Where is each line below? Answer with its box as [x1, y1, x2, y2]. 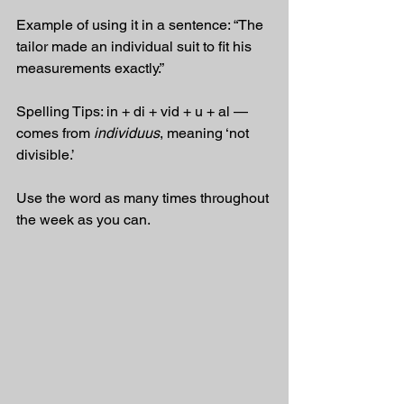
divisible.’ [16, 146, 75, 163]
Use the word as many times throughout [16, 189, 272, 207]
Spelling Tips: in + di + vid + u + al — [16, 103, 252, 120]
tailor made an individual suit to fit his [16, 38, 255, 55]
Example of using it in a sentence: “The [16, 16, 267, 33]
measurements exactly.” [16, 60, 164, 77]
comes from [16, 124, 94, 142]
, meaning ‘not [160, 124, 252, 142]
